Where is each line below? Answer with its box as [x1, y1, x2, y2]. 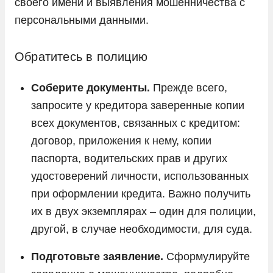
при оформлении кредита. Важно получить [31, 187, 250, 200]
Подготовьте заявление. [31, 250, 163, 263]
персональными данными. [15, 13, 149, 26]
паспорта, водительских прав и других [31, 152, 227, 165]
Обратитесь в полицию [15, 49, 147, 63]
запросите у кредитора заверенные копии [31, 99, 244, 112]
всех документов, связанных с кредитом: [31, 116, 240, 129]
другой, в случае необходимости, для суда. [31, 222, 252, 235]
